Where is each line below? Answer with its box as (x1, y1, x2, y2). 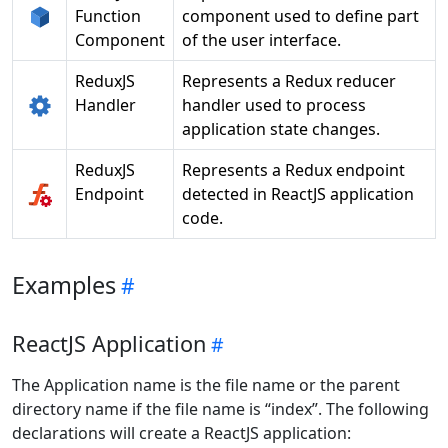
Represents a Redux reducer (182, 70, 396, 93)
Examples (12, 269, 116, 302)
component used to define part (182, 5, 419, 28)
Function (75, 5, 141, 28)
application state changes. (182, 118, 380, 141)
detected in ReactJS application (182, 183, 414, 206)
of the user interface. (182, 29, 341, 52)
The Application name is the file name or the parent (12, 374, 400, 397)
